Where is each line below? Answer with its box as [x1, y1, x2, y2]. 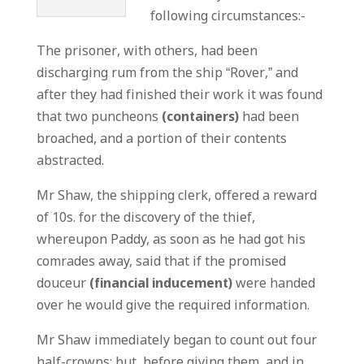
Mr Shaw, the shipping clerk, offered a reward [36, 188, 317, 205]
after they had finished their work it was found [36, 87, 323, 104]
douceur [36, 275, 89, 292]
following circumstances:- [149, 8, 305, 25]
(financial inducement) [89, 275, 232, 292]
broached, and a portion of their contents [36, 131, 287, 148]
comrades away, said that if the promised [36, 253, 286, 271]
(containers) [161, 109, 239, 126]
